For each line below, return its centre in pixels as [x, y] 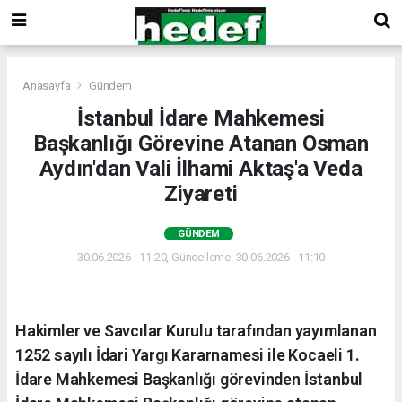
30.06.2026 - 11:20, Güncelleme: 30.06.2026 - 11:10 [201, 257]
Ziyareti [201, 193]
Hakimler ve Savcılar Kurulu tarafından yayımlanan [196, 330]
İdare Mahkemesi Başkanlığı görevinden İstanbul [189, 379]
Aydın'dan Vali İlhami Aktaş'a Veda [201, 168]
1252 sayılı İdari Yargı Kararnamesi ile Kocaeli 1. [188, 354]
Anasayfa [48, 85]
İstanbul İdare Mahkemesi [201, 118]
